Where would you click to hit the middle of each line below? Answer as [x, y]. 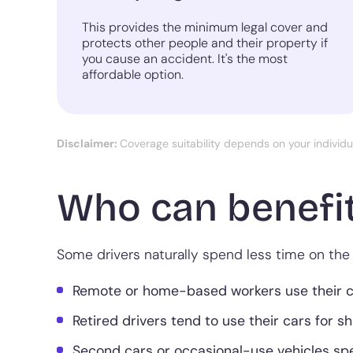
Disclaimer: [88, 144]
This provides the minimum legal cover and [205, 28]
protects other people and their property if [205, 43]
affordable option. [133, 75]
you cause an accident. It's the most [185, 59]
